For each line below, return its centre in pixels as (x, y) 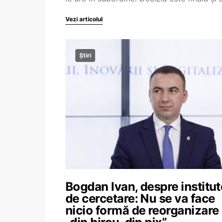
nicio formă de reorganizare (142, 210)
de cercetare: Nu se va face (140, 198)
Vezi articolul (84, 19)
